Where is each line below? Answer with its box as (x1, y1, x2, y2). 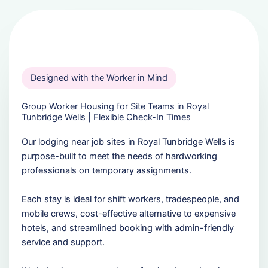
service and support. (21, 236, 105, 248)
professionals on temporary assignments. (21, 165, 191, 176)
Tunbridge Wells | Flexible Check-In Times (21, 111, 191, 123)
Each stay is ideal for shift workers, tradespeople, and (21, 193, 239, 205)
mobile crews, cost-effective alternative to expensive (21, 208, 236, 219)
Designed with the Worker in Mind (30, 72, 167, 83)
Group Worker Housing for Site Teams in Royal (21, 100, 209, 112)
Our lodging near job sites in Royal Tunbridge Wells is (21, 136, 235, 147)
